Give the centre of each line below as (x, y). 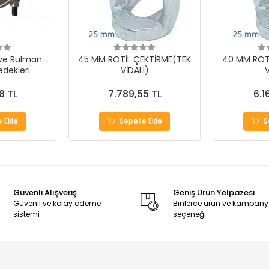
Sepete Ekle (141, 121)
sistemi (27, 214)
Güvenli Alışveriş (45, 192)
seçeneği (190, 214)
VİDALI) (134, 70)
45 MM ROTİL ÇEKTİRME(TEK (134, 59)
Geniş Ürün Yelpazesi (214, 192)
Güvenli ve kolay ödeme (57, 203)
